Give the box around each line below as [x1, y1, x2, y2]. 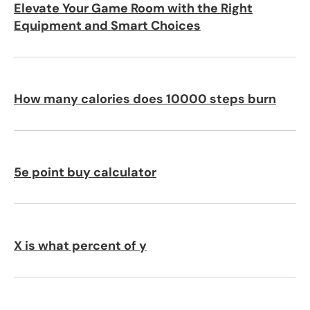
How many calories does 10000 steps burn [14, 90, 276, 107]
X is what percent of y [14, 237, 147, 254]
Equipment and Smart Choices [14, 17, 201, 34]
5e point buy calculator [14, 163, 156, 181]
